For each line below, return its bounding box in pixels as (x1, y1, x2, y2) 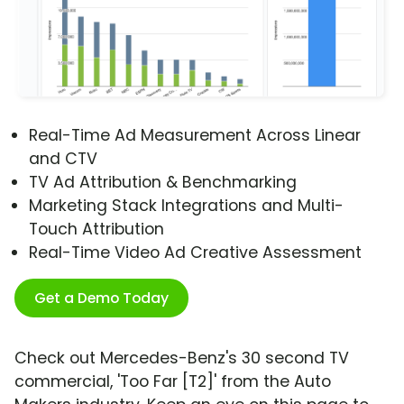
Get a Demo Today (34, 288, 169, 309)
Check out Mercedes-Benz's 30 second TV (14, 347, 349, 370)
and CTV (29, 148, 97, 170)
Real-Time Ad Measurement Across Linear (29, 124, 361, 147)
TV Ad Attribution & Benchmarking (29, 171, 297, 194)
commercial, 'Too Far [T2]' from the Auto (14, 371, 331, 393)
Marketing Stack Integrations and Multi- (29, 195, 344, 217)
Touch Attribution (29, 218, 164, 241)
